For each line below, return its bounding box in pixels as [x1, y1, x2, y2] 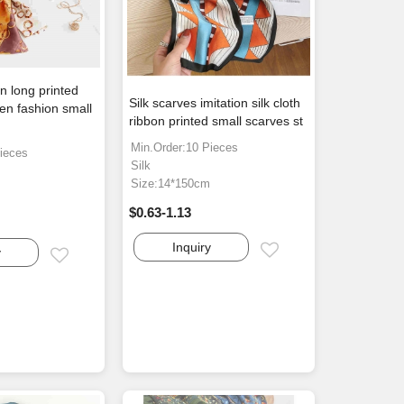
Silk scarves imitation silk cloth [129, 96, 301, 111]
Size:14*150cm [131, 177, 211, 191]
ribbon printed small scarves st [129, 114, 304, 129]
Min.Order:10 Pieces [131, 141, 239, 155]
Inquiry [171, 240, 211, 255]
